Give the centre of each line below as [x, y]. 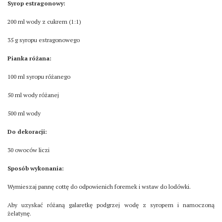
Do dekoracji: [27, 132]
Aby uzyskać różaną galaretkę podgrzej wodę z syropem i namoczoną [111, 205]
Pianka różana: [29, 58]
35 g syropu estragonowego [44, 40]
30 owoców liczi [28, 150]
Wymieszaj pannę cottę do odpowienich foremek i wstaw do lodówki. [99, 187]
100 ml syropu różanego [39, 77]
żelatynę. [19, 214]
